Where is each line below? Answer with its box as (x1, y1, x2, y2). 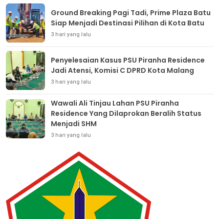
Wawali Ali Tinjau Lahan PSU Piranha (51, 98, 179, 109)
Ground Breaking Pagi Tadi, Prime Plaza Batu (51, 7, 211, 18)
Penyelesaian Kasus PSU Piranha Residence (51, 55, 205, 65)
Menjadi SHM (51, 119, 97, 129)
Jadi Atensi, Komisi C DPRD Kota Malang (51, 65, 194, 75)
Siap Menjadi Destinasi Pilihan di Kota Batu (51, 18, 204, 28)
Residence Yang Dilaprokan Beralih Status (51, 109, 201, 119)
